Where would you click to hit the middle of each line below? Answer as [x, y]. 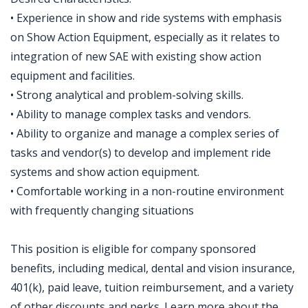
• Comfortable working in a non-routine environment [147, 191]
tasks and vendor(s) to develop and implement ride [141, 153]
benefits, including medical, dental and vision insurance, [153, 268]
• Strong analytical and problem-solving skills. [127, 95]
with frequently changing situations [102, 210]
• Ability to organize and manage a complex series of [145, 133]
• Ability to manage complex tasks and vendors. [131, 114]
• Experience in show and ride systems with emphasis [146, 18]
